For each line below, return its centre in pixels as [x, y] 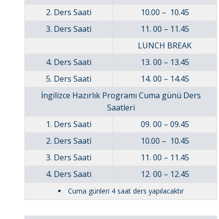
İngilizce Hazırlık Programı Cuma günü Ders [121, 96]
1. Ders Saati [69, 124]
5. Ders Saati [69, 79]
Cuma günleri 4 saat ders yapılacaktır [126, 191]
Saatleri [121, 108]
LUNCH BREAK [165, 46]
